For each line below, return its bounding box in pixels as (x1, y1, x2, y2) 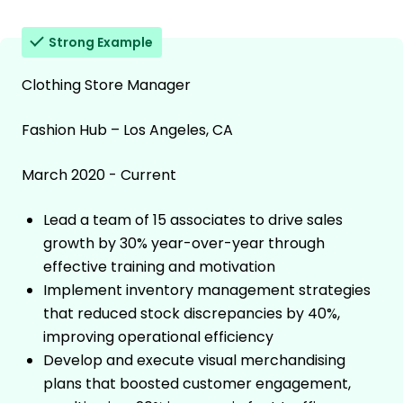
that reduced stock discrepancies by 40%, (43, 302, 340, 324)
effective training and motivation (43, 255, 275, 277)
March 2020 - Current (22, 164, 176, 185)
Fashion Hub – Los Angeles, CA (22, 119, 233, 140)
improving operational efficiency (43, 326, 273, 347)
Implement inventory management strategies (43, 279, 371, 300)
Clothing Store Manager (22, 74, 191, 95)
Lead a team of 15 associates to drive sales (43, 209, 343, 230)
